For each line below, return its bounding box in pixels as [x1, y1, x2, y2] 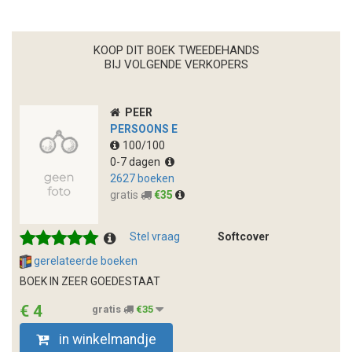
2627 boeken [110, 172, 174, 185]
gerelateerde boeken [31, 254, 138, 267]
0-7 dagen [110, 156, 165, 169]
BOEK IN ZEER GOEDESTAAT [20, 274, 160, 288]
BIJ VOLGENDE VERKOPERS [104, 57, 248, 72]
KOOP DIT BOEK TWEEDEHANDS [93, 43, 259, 58]
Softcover [213, 230, 269, 244]
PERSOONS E [110, 123, 178, 136]
